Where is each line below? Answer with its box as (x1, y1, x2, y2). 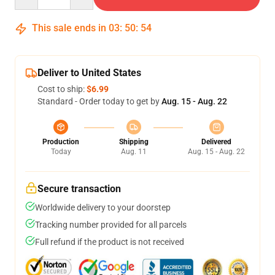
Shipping (118, 137, 149, 146)
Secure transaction (37, 183, 121, 195)
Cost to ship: (37, 84, 87, 94)
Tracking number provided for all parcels (35, 220, 187, 230)
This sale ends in (29, 22, 109, 34)
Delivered (201, 137, 231, 146)
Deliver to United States (37, 67, 141, 79)
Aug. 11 (120, 147, 147, 156)
